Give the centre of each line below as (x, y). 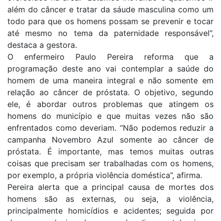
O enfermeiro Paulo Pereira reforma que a (110, 56)
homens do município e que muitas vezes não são (110, 116)
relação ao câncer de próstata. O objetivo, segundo (110, 92)
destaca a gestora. (42, 45)
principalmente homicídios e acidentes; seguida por (110, 210)
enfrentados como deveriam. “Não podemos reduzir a (110, 128)
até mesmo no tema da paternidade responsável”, (110, 33)
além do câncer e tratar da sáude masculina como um (110, 9)
